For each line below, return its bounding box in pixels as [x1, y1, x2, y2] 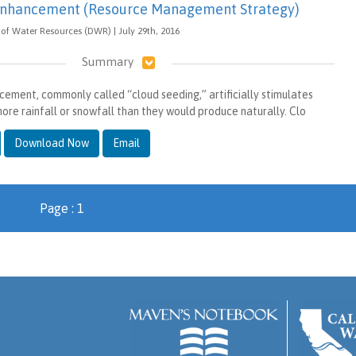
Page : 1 [39, 200, 84, 215]
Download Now [14, 136, 89, 149]
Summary [81, 54, 133, 68]
